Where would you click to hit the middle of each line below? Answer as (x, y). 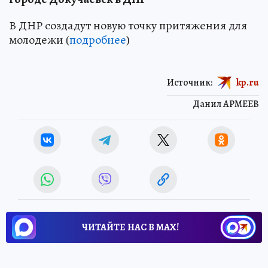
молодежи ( (39, 40)
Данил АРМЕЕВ (226, 104)
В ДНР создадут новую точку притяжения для (128, 26)
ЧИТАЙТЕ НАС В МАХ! (130, 228)
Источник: (190, 82)
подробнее (98, 40)
